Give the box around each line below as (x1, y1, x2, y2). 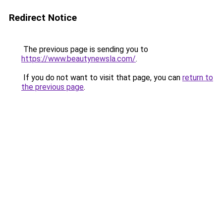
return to (182, 73, 213, 82)
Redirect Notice (9, 12, 77, 23)
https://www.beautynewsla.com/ (21, 54, 136, 63)
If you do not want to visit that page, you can (21, 73, 182, 82)
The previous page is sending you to (21, 45, 148, 54)
